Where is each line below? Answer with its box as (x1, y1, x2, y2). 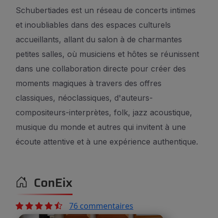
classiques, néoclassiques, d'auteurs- (16, 93, 153, 103)
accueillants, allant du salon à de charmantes (16, 35, 182, 44)
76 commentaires (69, 200, 133, 211)
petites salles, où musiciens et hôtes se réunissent (16, 49, 199, 59)
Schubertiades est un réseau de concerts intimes (16, 5, 196, 15)
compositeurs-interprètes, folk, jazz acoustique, (16, 108, 192, 117)
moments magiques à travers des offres (16, 78, 162, 88)
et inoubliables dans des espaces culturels (16, 20, 171, 30)
